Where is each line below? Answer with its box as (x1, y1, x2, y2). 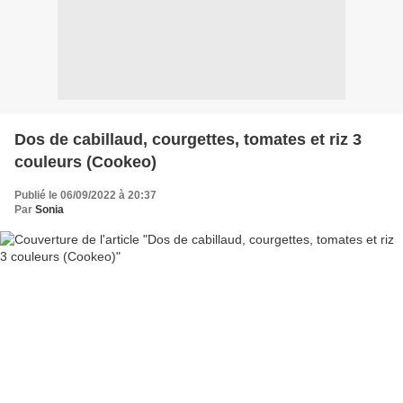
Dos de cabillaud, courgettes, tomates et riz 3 (14, 130, 362, 148)
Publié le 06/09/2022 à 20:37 (14, 188, 157, 201)
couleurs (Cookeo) (14, 152, 157, 171)
